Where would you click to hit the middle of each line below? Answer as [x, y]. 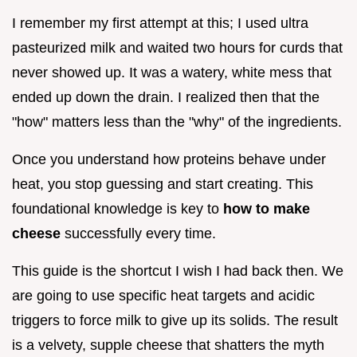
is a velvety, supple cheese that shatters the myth [168, 345]
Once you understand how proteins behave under [169, 159]
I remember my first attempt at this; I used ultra [160, 23]
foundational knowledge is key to [118, 208]
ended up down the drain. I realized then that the [166, 97]
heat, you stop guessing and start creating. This [163, 184]
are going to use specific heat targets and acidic [163, 295]
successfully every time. [138, 233]
